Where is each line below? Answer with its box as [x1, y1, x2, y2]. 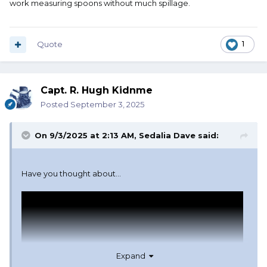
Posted [41, 100, 70, 110]
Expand [116, 250, 149, 260]
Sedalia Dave [139, 131, 195, 141]
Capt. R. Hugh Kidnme [41, 85, 153, 97]
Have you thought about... [21, 169, 121, 179]
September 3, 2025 [70, 100, 144, 110]
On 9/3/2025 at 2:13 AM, [35, 131, 139, 141]
